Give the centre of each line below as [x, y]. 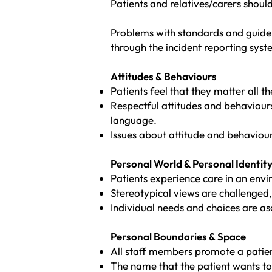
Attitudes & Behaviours [164, 76]
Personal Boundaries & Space [178, 236]
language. [134, 120]
